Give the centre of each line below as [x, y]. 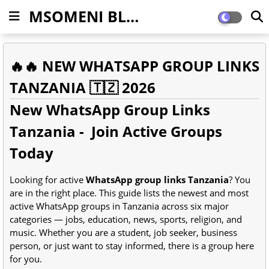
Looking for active [48, 180]
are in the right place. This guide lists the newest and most [129, 193]
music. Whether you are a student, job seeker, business [123, 232]
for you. [26, 259]
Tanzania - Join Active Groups [116, 131]
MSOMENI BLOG [132, 16]
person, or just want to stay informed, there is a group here [132, 246]
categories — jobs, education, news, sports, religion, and [126, 219]
